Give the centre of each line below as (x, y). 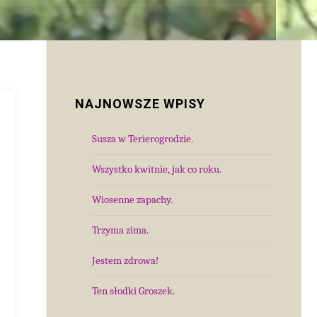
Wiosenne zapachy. (132, 200)
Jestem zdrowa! (125, 260)
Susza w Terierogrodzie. (143, 139)
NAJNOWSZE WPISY (140, 104)
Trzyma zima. (120, 230)
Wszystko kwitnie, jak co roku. (157, 169)
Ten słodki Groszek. (133, 291)
